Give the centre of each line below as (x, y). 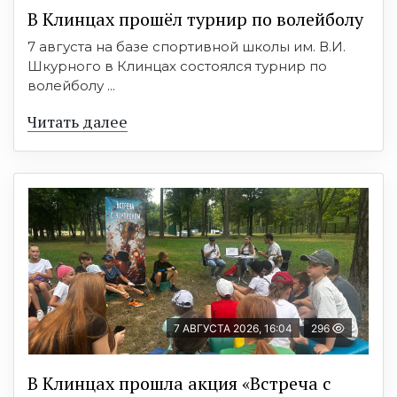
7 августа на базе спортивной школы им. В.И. (187, 46)
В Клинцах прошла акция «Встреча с (179, 383)
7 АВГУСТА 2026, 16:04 (233, 328)
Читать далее (78, 121)
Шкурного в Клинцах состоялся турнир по (177, 66)
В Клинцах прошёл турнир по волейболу (195, 19)
